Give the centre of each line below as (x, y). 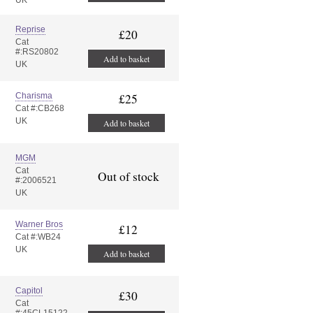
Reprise (30, 29)
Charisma (34, 96)
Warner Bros (39, 224)
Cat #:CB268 (40, 108)
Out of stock (128, 176)
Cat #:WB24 (38, 237)
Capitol (29, 291)
